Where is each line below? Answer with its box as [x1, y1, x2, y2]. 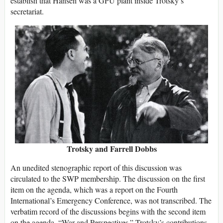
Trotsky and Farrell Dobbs [66, 143, 157, 155]
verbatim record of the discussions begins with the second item [10, 206, 206, 217]
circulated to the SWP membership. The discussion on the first [10, 173, 205, 184]
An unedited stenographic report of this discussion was [10, 162, 182, 173]
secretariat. [10, 6, 44, 17]
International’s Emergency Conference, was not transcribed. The [10, 195, 212, 206]
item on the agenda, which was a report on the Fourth [10, 184, 178, 195]
